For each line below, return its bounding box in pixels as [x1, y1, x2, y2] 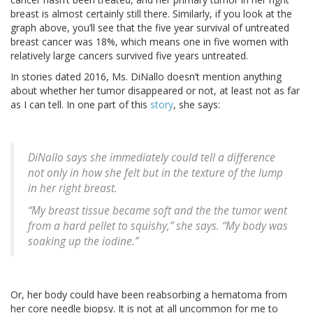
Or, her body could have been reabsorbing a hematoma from [10, 287, 287, 301]
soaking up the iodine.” [28, 233, 138, 249]
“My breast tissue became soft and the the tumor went [28, 203, 287, 218]
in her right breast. [28, 180, 117, 196]
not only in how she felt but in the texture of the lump [28, 165, 283, 180]
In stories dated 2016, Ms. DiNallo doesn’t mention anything [10, 69, 282, 83]
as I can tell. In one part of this [10, 97, 150, 111]
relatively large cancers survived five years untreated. [10, 48, 248, 62]
